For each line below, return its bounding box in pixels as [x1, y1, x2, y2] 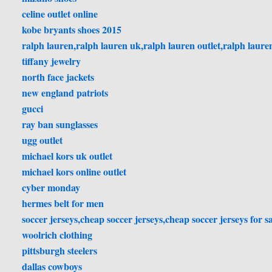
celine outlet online [22, 7, 98, 21]
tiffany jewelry [22, 54, 81, 69]
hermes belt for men [22, 196, 104, 211]
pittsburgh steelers [22, 243, 98, 258]
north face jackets [22, 70, 95, 84]
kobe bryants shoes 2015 [22, 22, 122, 37]
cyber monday [22, 180, 81, 195]
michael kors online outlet [22, 165, 127, 179]
